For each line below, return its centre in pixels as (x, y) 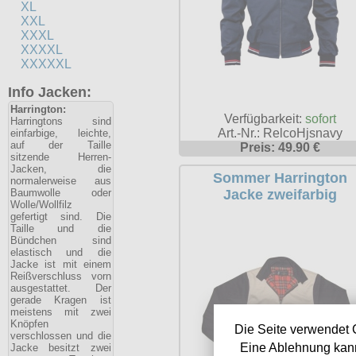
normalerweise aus (61, 181)
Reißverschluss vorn (61, 276)
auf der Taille (61, 145)
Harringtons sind (61, 121)
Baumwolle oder (61, 193)
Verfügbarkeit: (264, 119)
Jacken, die (61, 169)
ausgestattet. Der (61, 288)
